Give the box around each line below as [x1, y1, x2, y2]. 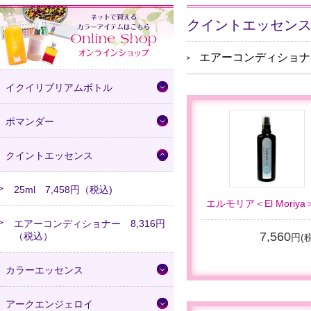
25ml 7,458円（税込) [14, 183, 112, 195]
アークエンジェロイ [6, 298, 93, 310]
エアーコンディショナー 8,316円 [14, 217, 165, 229]
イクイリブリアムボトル [6, 81, 112, 93]
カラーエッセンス [6, 264, 83, 276]
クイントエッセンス [6, 149, 93, 161]
